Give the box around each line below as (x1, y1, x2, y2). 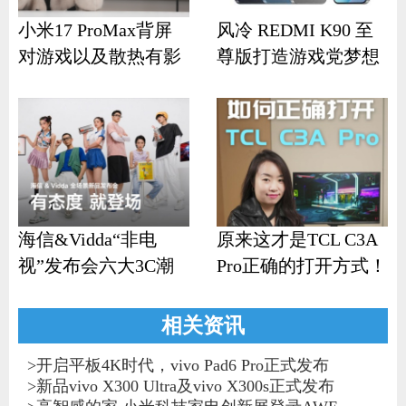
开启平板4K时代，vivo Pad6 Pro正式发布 (35, 356, 329, 375)
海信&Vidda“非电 (17, 228, 157, 249)
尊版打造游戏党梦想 (216, 45, 380, 66)
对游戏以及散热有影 (17, 45, 181, 66)
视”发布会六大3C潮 (17, 255, 174, 275)
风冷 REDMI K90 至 (216, 19, 373, 40)
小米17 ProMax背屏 (17, 19, 172, 40)
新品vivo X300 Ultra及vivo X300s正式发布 (35, 377, 334, 396)
